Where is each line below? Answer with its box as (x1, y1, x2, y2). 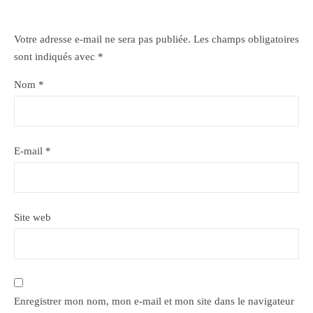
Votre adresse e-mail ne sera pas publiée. (14, 34, 191, 45)
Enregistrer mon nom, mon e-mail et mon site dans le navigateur (14, 296, 294, 307)
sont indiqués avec (14, 51, 98, 62)
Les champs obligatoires (194, 34, 299, 45)
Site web (14, 212, 51, 223)
